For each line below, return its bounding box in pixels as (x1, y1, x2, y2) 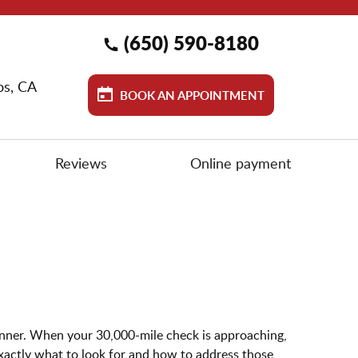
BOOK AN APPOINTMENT (116, 87, 265, 104)
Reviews (54, 153, 107, 173)
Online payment (189, 153, 291, 173)
